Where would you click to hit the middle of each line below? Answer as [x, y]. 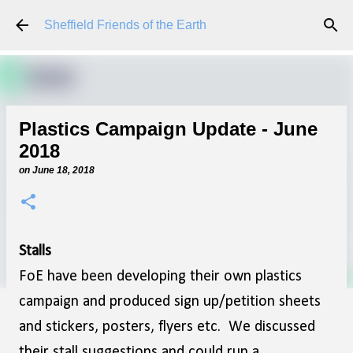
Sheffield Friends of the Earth [125, 25]
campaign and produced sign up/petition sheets [170, 302]
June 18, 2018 [63, 170]
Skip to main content [176, 19]
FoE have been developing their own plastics [160, 277]
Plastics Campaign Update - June [168, 129]
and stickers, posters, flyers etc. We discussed [167, 327]
